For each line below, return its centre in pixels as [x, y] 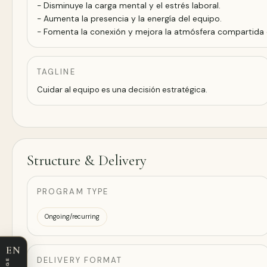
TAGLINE [56, 72]
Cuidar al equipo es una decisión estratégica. [122, 89]
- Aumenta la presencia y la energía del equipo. [129, 18]
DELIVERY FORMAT [80, 260]
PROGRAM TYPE [73, 191]
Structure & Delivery [87, 160]
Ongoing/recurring [72, 217]
